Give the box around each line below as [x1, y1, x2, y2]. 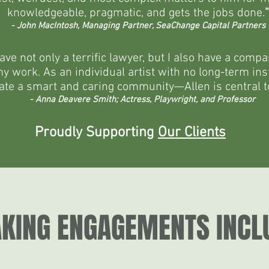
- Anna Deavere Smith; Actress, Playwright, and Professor [29, 94, 255, 105]
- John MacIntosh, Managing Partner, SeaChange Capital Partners [11, 20, 265, 31]
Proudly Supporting [35, 124, 158, 141]
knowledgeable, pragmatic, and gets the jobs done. [7, 6, 265, 20]
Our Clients [158, 124, 226, 141]
